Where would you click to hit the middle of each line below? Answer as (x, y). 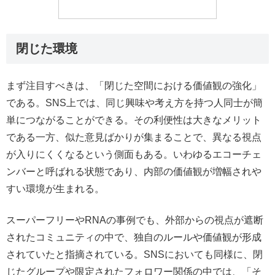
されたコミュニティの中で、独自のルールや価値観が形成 (134, 237)
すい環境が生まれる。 (55, 189)
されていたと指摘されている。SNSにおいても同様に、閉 (134, 254)
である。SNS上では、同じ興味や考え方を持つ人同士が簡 (134, 103)
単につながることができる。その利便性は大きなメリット (134, 120)
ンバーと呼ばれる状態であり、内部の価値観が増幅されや (134, 172)
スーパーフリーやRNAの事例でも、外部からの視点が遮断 (135, 220)
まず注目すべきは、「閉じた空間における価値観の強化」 (134, 86)
